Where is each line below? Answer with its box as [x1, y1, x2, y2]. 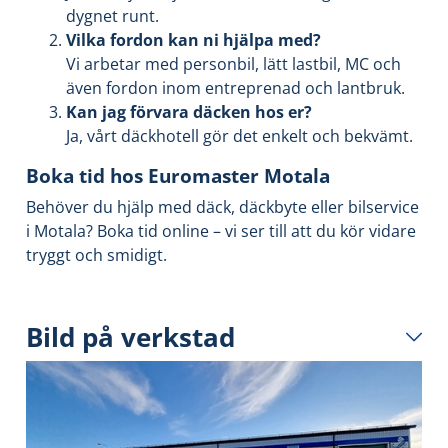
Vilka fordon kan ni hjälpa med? [66, 29, 321, 52]
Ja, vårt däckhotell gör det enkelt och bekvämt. [66, 125, 413, 148]
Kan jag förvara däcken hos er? [66, 101, 312, 124]
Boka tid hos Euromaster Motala [26, 162, 330, 190]
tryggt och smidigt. [26, 244, 167, 267]
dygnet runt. [66, 5, 159, 28]
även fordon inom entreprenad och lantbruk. [66, 77, 405, 100]
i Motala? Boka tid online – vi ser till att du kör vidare [26, 220, 416, 243]
